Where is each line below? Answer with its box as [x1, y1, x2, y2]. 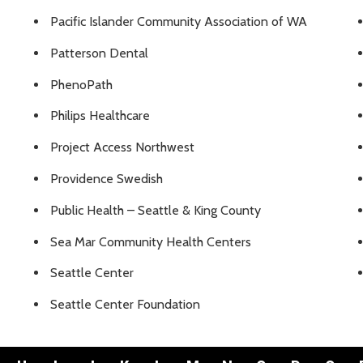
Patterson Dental [50, 45, 148, 61]
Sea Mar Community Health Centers [50, 233, 251, 250]
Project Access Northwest [50, 139, 194, 156]
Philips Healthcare [50, 108, 150, 124]
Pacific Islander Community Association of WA [50, 14, 307, 30]
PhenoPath [50, 76, 113, 92]
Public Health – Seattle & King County [50, 202, 261, 218]
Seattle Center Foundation [50, 297, 200, 313]
